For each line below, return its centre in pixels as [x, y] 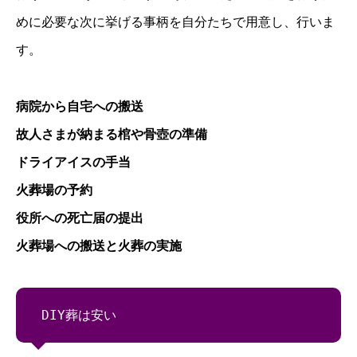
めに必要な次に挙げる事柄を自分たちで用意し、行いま [175, 22]
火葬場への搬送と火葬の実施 [99, 245]
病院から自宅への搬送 [80, 106]
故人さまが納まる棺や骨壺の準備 [112, 134]
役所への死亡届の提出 [80, 218]
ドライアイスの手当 [73, 162]
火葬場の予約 [54, 190]
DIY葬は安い [79, 315]
